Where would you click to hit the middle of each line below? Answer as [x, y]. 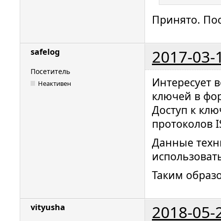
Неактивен [55, 83]
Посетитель [50, 71]
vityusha [48, 207]
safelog [45, 52]
